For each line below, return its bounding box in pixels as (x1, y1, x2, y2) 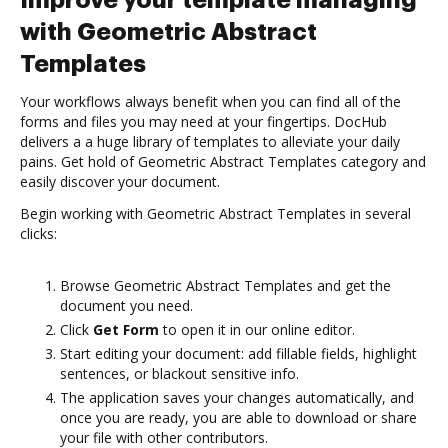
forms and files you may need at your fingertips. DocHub (20, 112, 387, 131)
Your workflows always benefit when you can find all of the (20, 92, 401, 111)
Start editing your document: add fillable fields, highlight (60, 344, 417, 363)
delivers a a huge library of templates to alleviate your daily (20, 132, 400, 151)
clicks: (20, 224, 57, 243)
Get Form (93, 320, 159, 339)
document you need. (60, 296, 193, 315)
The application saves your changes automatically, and (60, 388, 414, 407)
